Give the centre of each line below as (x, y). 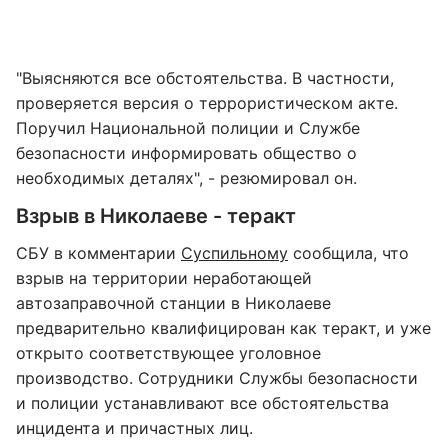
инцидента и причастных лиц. (134, 428)
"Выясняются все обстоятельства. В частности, (205, 78)
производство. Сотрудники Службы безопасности (217, 378)
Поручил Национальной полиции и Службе (188, 128)
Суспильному (234, 253)
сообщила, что (348, 253)
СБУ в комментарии (98, 253)
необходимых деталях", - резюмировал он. (186, 178)
